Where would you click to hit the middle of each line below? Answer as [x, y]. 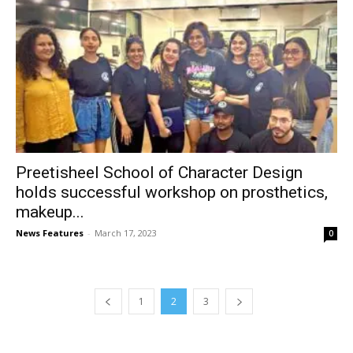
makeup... [50, 212]
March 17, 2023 [126, 232]
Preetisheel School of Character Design [159, 172]
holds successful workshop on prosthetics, [172, 192]
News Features [50, 232]
